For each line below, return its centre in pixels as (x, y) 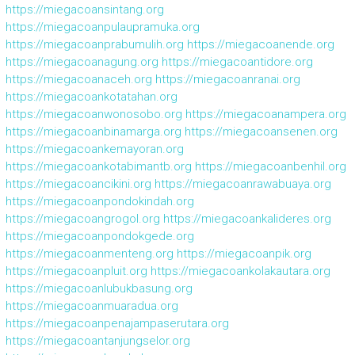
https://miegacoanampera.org (265, 114)
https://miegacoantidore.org (237, 61)
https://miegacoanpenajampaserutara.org (117, 323)
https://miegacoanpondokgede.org (99, 236)
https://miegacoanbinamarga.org (93, 131)
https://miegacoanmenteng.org (89, 253)
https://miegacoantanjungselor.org (97, 340)
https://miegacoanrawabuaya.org (242, 183)
